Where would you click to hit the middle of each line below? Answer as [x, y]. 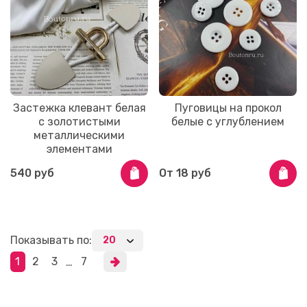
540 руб [32, 173]
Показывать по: [51, 241]
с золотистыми [79, 121]
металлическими [79, 135]
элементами [79, 149]
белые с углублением [228, 121]
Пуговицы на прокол [228, 108]
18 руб [194, 173]
